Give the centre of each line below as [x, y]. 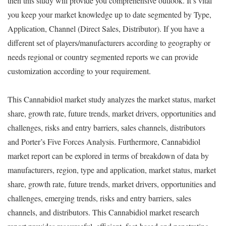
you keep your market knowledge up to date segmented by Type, [109, 14]
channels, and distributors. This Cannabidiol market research [103, 212]
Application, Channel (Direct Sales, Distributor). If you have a [106, 28]
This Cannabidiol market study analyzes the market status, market [111, 99]
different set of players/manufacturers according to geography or [109, 42]
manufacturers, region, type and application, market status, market [112, 169]
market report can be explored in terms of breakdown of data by [108, 155]
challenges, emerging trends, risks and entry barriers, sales [99, 198]
